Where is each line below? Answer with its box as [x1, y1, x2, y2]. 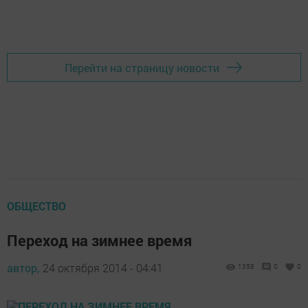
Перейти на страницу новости [65, 60, 219, 75]
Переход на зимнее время [7, 230, 192, 250]
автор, [7, 261, 39, 275]
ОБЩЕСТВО [7, 199, 66, 213]
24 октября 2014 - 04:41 [43, 261, 163, 275]
